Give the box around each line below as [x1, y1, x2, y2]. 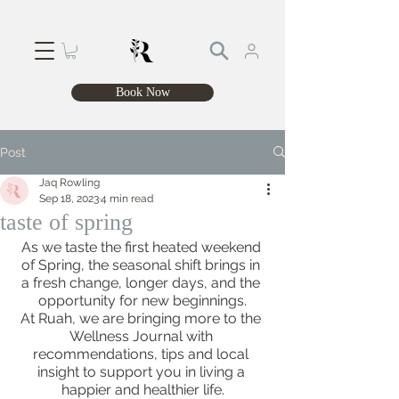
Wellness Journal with [69, 327, 216, 345]
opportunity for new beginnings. [38, 291, 247, 309]
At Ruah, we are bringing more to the [20, 309, 265, 327]
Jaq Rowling [39, 175, 100, 189]
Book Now [115, 85, 170, 99]
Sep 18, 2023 [39, 191, 99, 205]
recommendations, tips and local [33, 345, 252, 362]
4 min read [101, 191, 153, 205]
